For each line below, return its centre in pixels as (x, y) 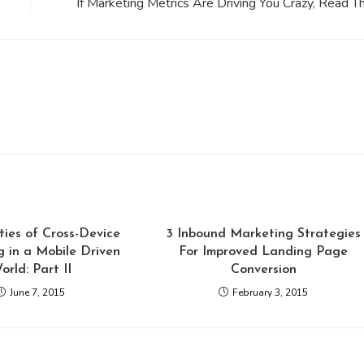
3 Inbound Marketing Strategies (263, 234)
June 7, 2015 (38, 292)
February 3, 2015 (271, 292)
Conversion (263, 270)
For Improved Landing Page (264, 252)
